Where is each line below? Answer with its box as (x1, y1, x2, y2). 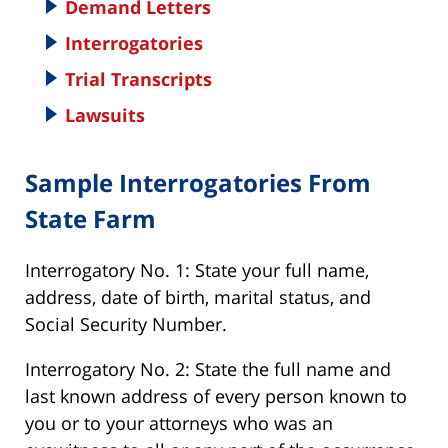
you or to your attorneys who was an (25, 411, 333, 436)
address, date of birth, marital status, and (25, 285, 371, 310)
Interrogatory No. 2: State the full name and (25, 357, 391, 382)
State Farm (25, 202, 156, 236)
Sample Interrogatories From (25, 166, 371, 200)
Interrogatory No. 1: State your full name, (25, 258, 369, 283)
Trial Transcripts (65, 67, 212, 92)
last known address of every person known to (25, 384, 407, 409)
